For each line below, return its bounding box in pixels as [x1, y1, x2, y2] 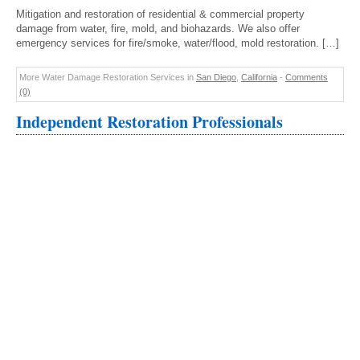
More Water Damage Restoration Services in [19, 72, 196, 82]
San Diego [196, 72, 236, 82]
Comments [285, 72, 328, 82]
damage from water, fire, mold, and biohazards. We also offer [16, 22, 300, 35]
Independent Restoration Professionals [16, 110, 283, 133]
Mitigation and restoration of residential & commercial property [16, 8, 305, 20]
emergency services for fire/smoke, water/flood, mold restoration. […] [16, 37, 339, 49]
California [241, 72, 277, 82]
